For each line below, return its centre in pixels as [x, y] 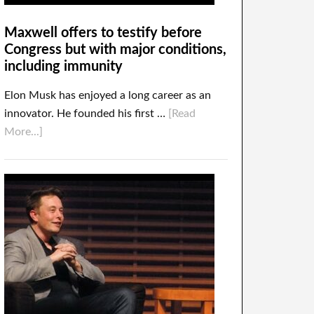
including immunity [63, 67]
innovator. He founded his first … [86, 114]
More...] [23, 132]
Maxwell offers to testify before [103, 33]
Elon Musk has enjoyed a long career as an [108, 95]
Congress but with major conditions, [115, 50]
